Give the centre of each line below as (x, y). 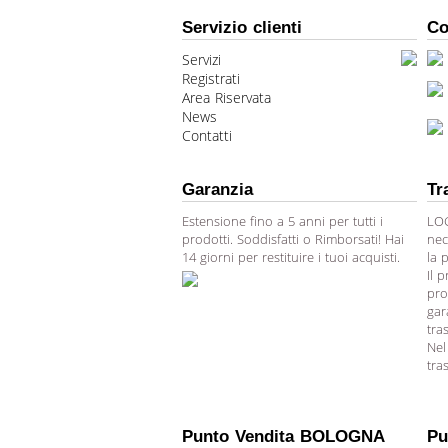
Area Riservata (226, 97)
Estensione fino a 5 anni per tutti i (282, 221)
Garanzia (217, 189)
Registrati (211, 78)
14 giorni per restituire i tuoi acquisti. (291, 257)
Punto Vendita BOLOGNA (283, 436)
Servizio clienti (242, 27)
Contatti (207, 135)
